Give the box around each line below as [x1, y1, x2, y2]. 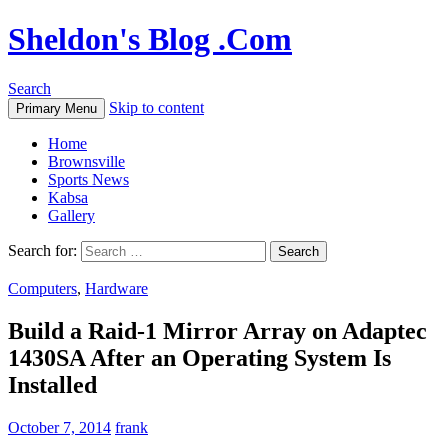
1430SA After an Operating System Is [8, 344, 391, 371]
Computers [8, 279, 77, 297]
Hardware [85, 279, 148, 297]
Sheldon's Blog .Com [8, 21, 292, 58]
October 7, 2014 [8, 418, 111, 436]
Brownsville [48, 152, 125, 170]
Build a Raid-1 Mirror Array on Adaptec [8, 317, 427, 344]
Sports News [48, 170, 129, 188]
